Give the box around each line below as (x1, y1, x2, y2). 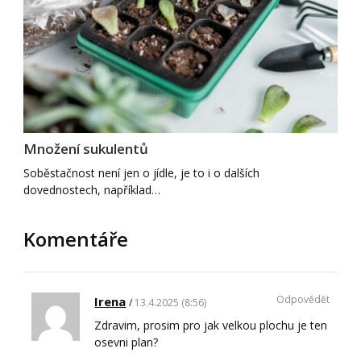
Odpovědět (276, 292, 330, 306)
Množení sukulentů (23, 139, 149, 158)
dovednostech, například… (23, 181, 161, 197)
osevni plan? (94, 334, 159, 350)
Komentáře (23, 225, 129, 252)
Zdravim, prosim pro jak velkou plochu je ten (94, 317, 328, 333)
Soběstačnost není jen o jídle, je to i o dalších (23, 164, 260, 180)
